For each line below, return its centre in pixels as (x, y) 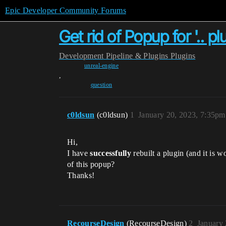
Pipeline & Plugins (137, 56)
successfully (111, 153)
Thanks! (81, 175)
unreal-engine (101, 66)
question (101, 85)
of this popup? (91, 164)
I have (79, 153)
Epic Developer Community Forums (66, 10)
